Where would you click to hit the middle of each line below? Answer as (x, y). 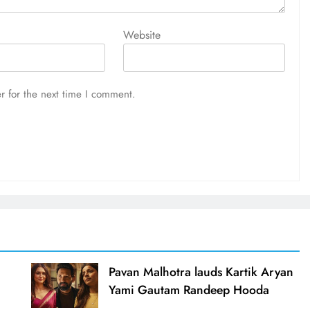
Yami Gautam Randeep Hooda (189, 290)
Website (142, 35)
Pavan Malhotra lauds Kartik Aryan (201, 272)
